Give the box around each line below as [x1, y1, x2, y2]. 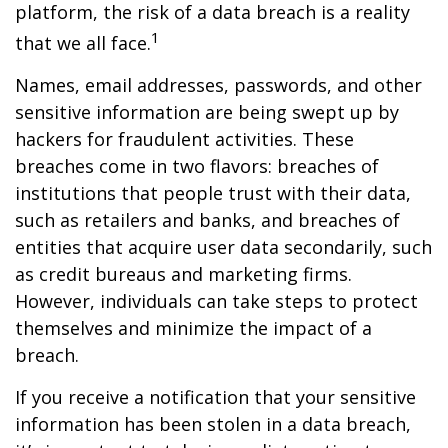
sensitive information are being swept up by [15, 100, 399, 124]
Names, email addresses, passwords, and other [15, 73, 422, 97]
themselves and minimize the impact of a [15, 316, 372, 340]
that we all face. [15, 31, 151, 55]
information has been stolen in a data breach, [15, 412, 411, 436]
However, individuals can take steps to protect [15, 289, 418, 313]
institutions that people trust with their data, [15, 181, 411, 205]
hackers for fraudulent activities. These [15, 127, 354, 151]
